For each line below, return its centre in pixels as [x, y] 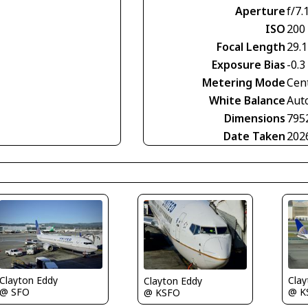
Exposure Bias [249, 65]
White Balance [247, 101]
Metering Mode [244, 83]
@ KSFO [162, 292]
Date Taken [254, 136]
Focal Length [251, 47]
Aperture [260, 11]
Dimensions [255, 119]
